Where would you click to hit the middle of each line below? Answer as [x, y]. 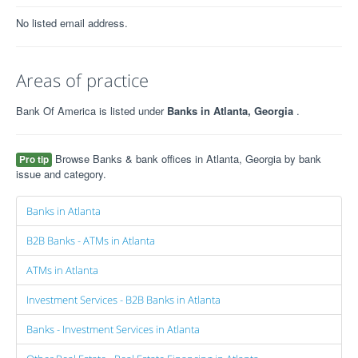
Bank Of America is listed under [91, 111]
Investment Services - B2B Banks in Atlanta [123, 300]
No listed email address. [72, 23]
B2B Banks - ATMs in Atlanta [91, 241]
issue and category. [61, 174]
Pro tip [34, 160]
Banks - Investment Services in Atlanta [113, 330]
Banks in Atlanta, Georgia [232, 111]
